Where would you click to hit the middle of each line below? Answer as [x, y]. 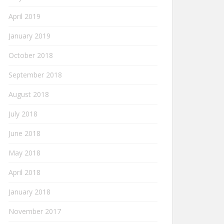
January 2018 [29, 192]
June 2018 [24, 133]
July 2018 [23, 114]
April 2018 [24, 172]
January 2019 [29, 36]
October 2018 [31, 55]
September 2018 [35, 75]
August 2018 [29, 94]
